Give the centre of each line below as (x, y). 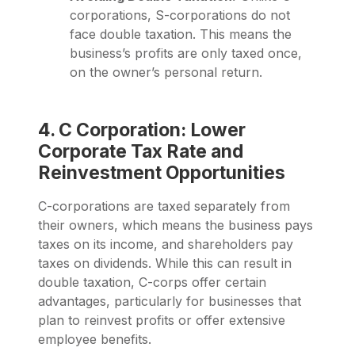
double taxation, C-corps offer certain (152, 282)
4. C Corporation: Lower (142, 130)
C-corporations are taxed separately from (164, 206)
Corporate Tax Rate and (141, 152)
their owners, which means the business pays (176, 225)
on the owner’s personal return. (166, 73)
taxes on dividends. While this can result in (165, 263)
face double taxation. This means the (181, 34)
